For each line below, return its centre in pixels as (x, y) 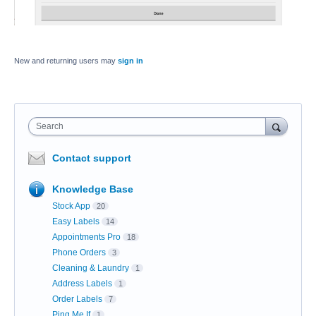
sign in (130, 61)
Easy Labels (76, 222)
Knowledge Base (93, 189)
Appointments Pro (86, 237)
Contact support (92, 158)
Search (50, 127)
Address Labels (82, 284)
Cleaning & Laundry (91, 268)
